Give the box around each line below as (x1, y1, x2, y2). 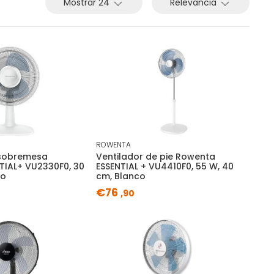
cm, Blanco (95, 170, 146, 183)
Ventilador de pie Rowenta (95, 150, 215, 163)
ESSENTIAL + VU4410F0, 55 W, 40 (95, 160, 234, 173)
